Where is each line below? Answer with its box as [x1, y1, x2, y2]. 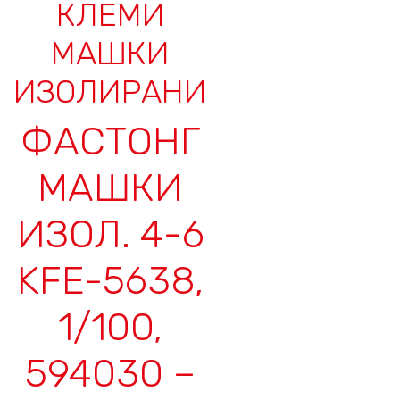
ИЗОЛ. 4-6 [16, 210, 204, 257]
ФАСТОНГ [21, 117, 200, 164]
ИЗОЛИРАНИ [13, 71, 207, 111]
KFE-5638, [17, 256, 204, 304]
